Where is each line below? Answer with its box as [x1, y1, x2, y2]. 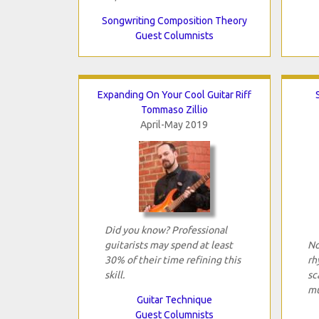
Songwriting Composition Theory [101, 14, 247, 26]
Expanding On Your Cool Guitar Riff [97, 88, 251, 100]
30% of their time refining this [104, 253, 241, 266]
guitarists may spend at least [104, 239, 233, 251]
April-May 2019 [140, 118, 208, 130]
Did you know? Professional [104, 224, 227, 236]
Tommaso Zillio [140, 103, 208, 115]
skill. [104, 268, 125, 281]
